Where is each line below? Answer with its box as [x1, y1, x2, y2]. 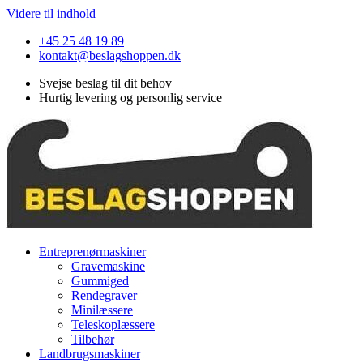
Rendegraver [71, 288, 137, 302]
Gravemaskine [71, 259, 145, 273]
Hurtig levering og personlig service [39, 91, 222, 105]
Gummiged [71, 274, 129, 288]
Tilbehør [71, 332, 114, 346]
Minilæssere [71, 303, 133, 317]
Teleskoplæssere [71, 318, 155, 331]
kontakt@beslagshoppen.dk [39, 49, 181, 62]
